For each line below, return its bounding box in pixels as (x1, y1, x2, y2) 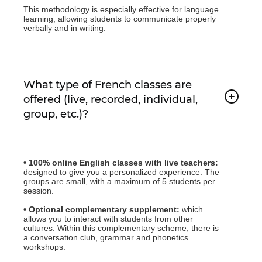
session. (23, 185, 54, 195)
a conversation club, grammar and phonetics (23, 232, 188, 242)
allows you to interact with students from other (23, 213, 193, 223)
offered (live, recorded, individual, (23, 92, 198, 106)
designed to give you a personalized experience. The (23, 167, 219, 177)
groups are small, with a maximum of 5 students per (23, 176, 215, 186)
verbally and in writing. (23, 23, 106, 33)
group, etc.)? (23, 107, 88, 120)
